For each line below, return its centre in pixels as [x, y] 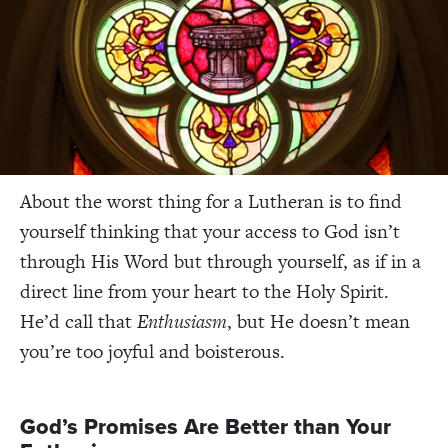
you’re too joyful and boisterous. [152, 351]
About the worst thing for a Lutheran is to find [211, 201]
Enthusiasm [182, 321]
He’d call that [78, 321]
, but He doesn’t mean [318, 321]
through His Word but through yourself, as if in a [220, 261]
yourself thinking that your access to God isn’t [210, 231]
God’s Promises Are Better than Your [205, 426]
